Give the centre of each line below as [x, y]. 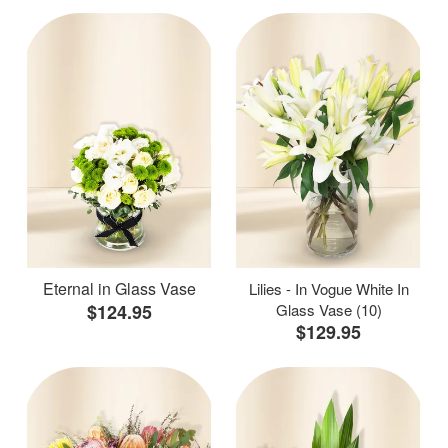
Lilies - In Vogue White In [328, 288]
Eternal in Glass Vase [119, 288]
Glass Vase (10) [328, 309]
